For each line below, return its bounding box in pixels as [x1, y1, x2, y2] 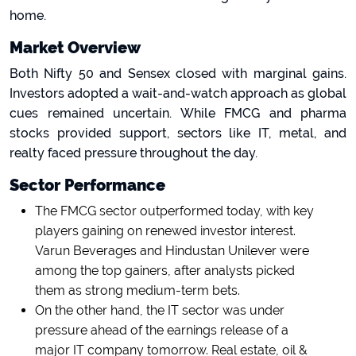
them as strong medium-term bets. [35, 283, 240, 298]
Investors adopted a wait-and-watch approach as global [10, 86, 346, 101]
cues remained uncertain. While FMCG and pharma [10, 106, 346, 121]
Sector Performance [10, 176, 165, 195]
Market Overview [10, 38, 141, 57]
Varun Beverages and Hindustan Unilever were [35, 243, 309, 258]
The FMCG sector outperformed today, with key [35, 203, 314, 219]
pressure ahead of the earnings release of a [35, 323, 288, 338]
